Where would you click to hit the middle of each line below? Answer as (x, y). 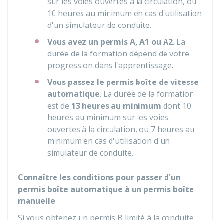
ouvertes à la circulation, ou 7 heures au (121, 129)
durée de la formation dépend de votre (118, 54)
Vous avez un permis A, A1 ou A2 (110, 42)
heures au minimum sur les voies (108, 117)
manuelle (36, 201)
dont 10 (176, 106)
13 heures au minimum (116, 106)
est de (59, 106)
